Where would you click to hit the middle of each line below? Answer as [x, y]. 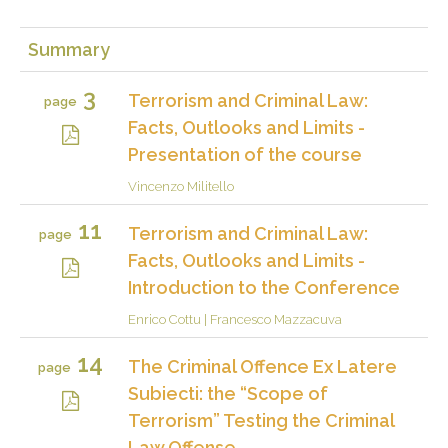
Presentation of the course [245, 154]
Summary [69, 49]
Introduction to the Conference [264, 287]
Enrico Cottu [164, 319]
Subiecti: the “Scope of [228, 393]
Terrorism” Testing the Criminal [261, 420]
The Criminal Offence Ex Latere [262, 366]
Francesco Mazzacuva [276, 319]
